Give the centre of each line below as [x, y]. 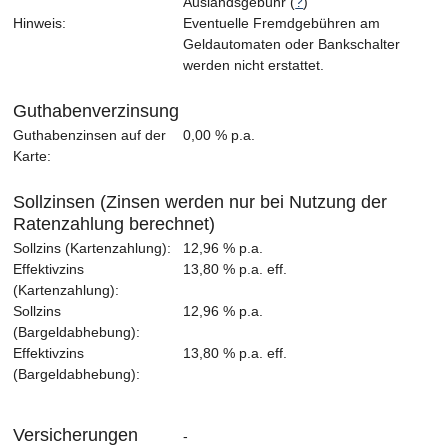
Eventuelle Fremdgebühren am [282, 24]
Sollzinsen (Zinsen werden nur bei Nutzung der [200, 202]
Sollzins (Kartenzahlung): [92, 249]
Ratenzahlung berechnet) [114, 224]
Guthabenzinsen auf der [90, 136]
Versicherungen [76, 435]
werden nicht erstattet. [254, 66]
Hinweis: [40, 24]
